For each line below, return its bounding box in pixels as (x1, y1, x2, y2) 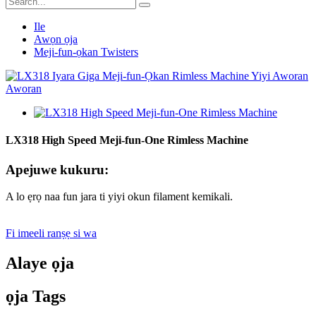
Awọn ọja (34, 33, 78, 45)
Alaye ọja (6, 254, 74, 273)
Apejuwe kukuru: (6, 162, 109, 177)
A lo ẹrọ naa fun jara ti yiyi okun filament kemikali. (6, 190, 233, 203)
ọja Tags (6, 287, 66, 306)
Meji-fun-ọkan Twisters (34, 46, 138, 58)
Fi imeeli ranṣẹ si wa (6, 227, 97, 240)
